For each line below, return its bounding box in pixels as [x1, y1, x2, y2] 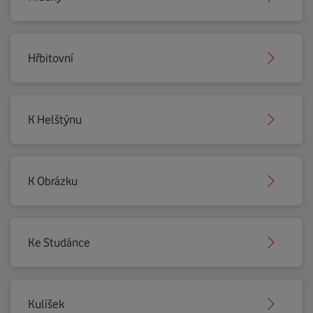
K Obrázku [28, 174, 78, 188]
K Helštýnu [28, 112, 82, 126]
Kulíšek [28, 297, 64, 311]
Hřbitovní [28, 51, 73, 65]
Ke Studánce [28, 235, 90, 249]
